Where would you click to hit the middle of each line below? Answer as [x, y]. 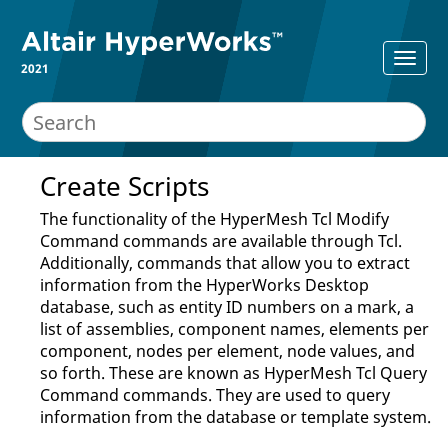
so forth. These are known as [152, 373]
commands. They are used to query [254, 395]
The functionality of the [130, 219]
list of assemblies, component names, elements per [234, 329]
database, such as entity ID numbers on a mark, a [227, 307]
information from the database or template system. [235, 417]
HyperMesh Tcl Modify [304, 219]
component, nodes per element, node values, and [227, 351]
